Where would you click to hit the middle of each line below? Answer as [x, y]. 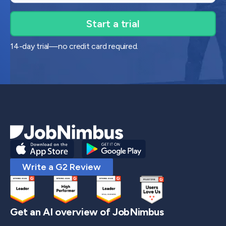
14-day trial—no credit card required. [74, 46]
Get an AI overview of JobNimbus [87, 212]
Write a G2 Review [62, 167]
